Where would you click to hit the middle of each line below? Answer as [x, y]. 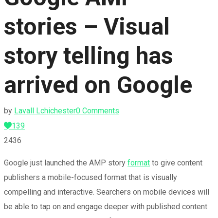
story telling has [89, 56]
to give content [176, 163]
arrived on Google [98, 85]
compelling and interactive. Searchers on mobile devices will [107, 192]
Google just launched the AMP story [66, 163]
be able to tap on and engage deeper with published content [106, 207]
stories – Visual [87, 27]
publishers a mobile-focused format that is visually [91, 177]
